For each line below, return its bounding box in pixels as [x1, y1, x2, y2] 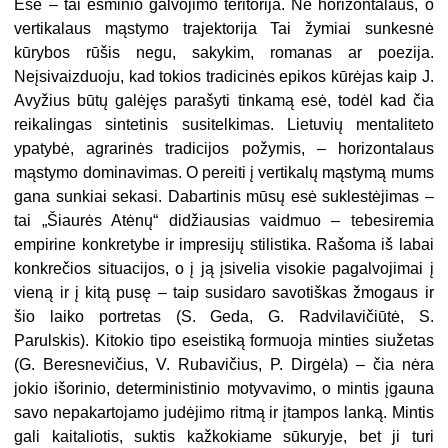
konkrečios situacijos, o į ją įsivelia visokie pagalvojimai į [14, 260, 434, 278]
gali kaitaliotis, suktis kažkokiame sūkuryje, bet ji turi [14, 428, 434, 446]
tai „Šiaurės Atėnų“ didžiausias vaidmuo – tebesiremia [14, 212, 434, 230]
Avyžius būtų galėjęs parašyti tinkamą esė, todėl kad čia [14, 92, 434, 110]
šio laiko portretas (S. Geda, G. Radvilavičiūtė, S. [14, 308, 434, 326]
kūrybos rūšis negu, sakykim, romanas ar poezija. [14, 44, 434, 62]
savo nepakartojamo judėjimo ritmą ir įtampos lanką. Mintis [14, 404, 434, 422]
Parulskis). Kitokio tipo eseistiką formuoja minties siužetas [14, 332, 434, 350]
